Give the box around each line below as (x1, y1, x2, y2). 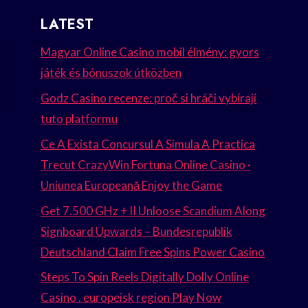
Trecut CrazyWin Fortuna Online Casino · (41, 157, 252, 172)
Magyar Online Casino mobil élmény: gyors (41, 45, 260, 60)
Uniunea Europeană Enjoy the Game (41, 177, 223, 192)
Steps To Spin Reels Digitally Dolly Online (41, 269, 250, 285)
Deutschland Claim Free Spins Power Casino (41, 244, 265, 259)
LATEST (41, 14, 94, 35)
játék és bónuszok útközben (41, 65, 182, 80)
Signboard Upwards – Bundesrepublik (41, 223, 233, 239)
